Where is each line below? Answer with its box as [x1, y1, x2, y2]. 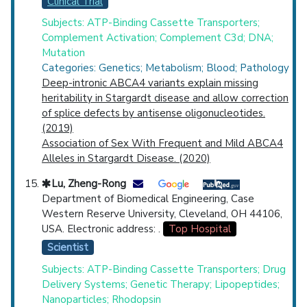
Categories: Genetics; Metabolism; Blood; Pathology [42, 61, 289, 75]
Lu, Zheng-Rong [51, 177, 126, 191]
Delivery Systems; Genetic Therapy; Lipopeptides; [42, 277, 280, 291]
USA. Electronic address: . [42, 222, 163, 236]
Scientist [47, 241, 88, 255]
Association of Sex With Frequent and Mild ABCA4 [42, 136, 283, 151]
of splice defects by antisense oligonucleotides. [42, 106, 265, 121]
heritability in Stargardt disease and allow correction [42, 91, 288, 106]
